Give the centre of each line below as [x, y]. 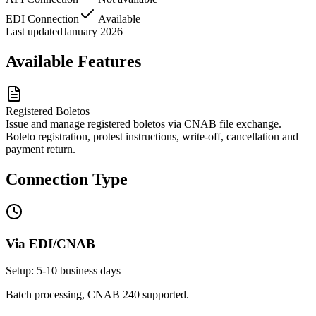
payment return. [41, 150]
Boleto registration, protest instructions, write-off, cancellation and [152, 137]
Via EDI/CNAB [50, 243]
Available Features [73, 62]
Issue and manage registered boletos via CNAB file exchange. [144, 124]
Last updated [34, 32]
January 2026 [93, 32]
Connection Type [67, 179]
